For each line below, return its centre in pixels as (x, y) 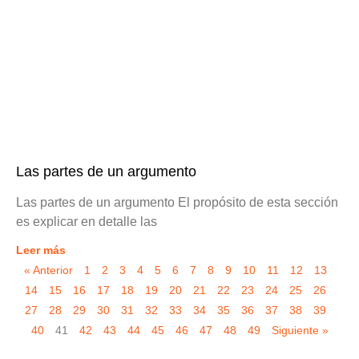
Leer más (41, 250)
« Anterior (48, 271)
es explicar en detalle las (87, 222)
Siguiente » (300, 331)
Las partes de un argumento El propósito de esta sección (177, 203)
